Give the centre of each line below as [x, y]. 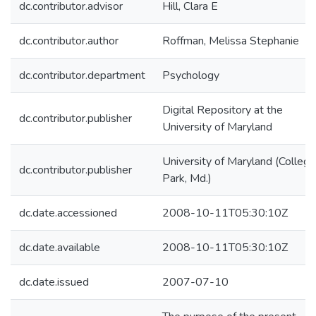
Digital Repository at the [223, 110]
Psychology [191, 75]
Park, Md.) [187, 178]
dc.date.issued [54, 282]
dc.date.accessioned [68, 213]
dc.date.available [60, 248]
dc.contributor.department [82, 75]
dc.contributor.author [69, 41]
